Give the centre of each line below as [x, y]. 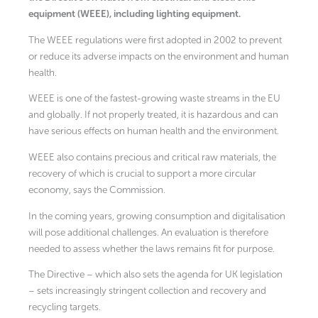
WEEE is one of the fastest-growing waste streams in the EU [154, 99]
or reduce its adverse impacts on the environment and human [159, 56]
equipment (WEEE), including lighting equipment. [135, 14]
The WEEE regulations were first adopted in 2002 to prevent [155, 40]
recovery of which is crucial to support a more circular [142, 174]
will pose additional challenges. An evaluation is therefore [148, 232]
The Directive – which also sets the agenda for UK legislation [155, 275]
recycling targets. [65, 307]
